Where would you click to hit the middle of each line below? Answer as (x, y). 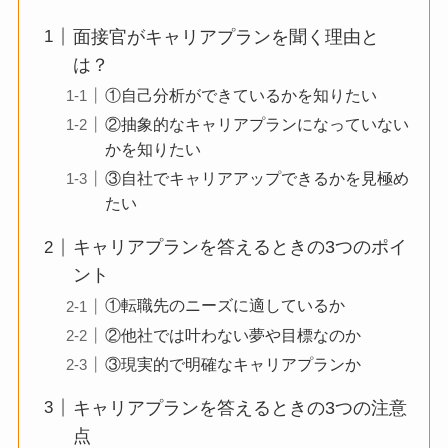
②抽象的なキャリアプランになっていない (256, 123)
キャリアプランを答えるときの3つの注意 (239, 407)
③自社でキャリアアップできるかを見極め (256, 177)
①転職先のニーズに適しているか (224, 305)
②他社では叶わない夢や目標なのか (232, 334)
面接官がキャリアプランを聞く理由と (225, 36)
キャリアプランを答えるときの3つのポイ (239, 247)
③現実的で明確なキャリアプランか (232, 363)
